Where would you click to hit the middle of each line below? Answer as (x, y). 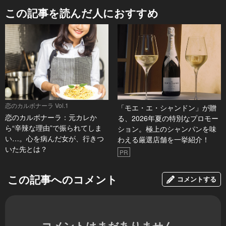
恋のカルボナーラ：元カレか (51, 117)
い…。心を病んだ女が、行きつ (54, 138)
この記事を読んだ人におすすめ (82, 13)
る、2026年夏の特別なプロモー (168, 118)
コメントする (197, 179)
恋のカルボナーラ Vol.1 (37, 105)
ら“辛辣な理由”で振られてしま (53, 128)
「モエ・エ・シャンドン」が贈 (167, 108)
